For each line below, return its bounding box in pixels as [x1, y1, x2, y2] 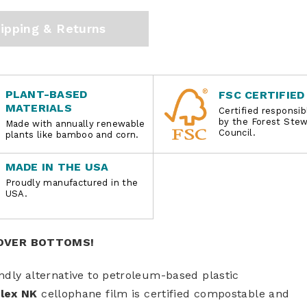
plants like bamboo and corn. [5, 129, 139, 140]
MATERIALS [5, 101, 72, 114]
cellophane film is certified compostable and [37, 286, 290, 300]
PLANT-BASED [5, 87, 88, 101]
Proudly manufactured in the [5, 177, 138, 188]
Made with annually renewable [5, 118, 145, 129]
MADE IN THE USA [5, 160, 109, 173]
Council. [219, 127, 256, 138]
